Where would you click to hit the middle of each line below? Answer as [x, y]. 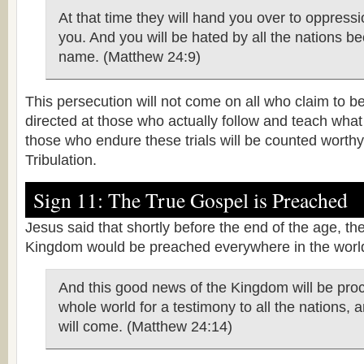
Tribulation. [61, 160]
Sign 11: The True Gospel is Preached [191, 200]
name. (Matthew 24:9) [130, 57]
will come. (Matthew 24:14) [145, 327]
